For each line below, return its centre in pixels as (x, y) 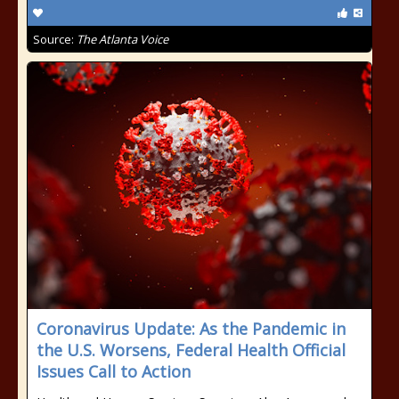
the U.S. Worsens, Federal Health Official (191, 350)
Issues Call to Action (114, 371)
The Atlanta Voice (122, 39)
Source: (55, 39)
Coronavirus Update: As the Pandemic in (191, 329)
